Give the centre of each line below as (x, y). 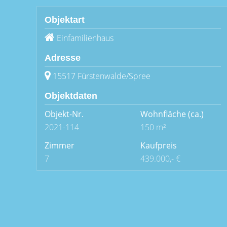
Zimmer (60, 145)
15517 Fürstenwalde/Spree (102, 76)
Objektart (65, 20)
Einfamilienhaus (85, 38)
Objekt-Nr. (64, 114)
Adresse (63, 58)
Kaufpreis (159, 145)
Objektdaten (71, 96)
